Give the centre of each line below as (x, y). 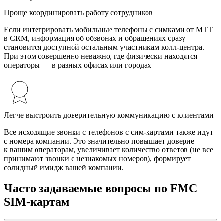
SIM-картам (37, 202)
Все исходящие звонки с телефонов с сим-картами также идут (109, 132)
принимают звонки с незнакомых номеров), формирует (97, 159)
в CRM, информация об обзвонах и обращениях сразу (95, 38)
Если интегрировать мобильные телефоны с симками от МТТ (108, 29)
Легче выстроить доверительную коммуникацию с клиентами (109, 115)
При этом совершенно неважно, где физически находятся (101, 56)
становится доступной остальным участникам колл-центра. (104, 47)
